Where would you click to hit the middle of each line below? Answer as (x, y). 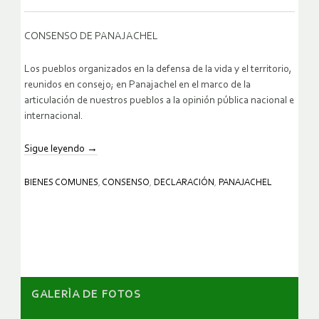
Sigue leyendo (56, 150)
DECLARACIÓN (184, 183)
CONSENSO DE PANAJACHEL (91, 37)
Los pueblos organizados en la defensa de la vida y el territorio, (158, 70)
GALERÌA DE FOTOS (86, 294)
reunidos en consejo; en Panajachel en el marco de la (137, 85)
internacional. (54, 117)
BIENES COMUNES (61, 183)
